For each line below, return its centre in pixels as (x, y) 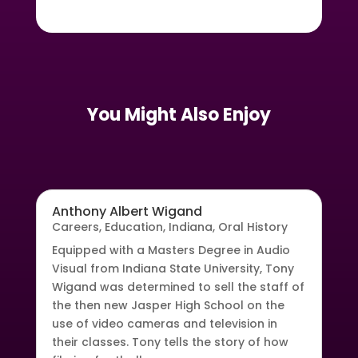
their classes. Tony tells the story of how (170, 342)
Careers (75, 227)
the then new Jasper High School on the (168, 305)
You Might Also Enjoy (179, 114)
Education (133, 227)
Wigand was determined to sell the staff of (178, 286)
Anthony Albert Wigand (127, 211)
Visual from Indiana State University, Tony (173, 268)
